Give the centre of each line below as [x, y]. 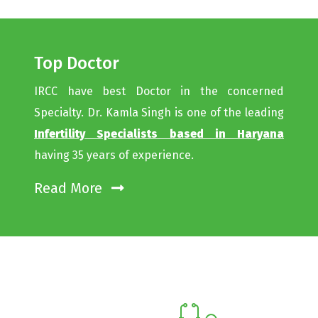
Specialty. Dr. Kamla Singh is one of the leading [159, 113]
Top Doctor [77, 63]
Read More [70, 188]
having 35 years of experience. [114, 155]
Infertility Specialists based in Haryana [159, 134]
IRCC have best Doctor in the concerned [159, 91]
